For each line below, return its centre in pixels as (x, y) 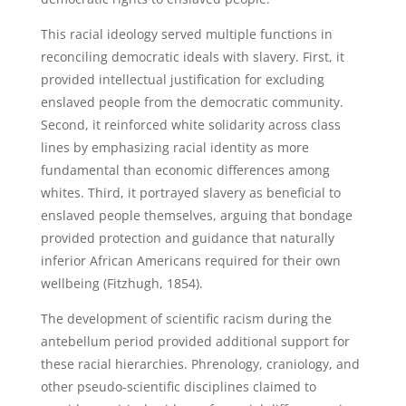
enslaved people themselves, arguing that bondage (196, 215)
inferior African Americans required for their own (190, 261)
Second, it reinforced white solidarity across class (190, 125)
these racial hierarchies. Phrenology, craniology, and (200, 364)
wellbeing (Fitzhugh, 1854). (121, 283)
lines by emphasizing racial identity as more (174, 147)
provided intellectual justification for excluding (182, 79)
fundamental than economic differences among (185, 170)
